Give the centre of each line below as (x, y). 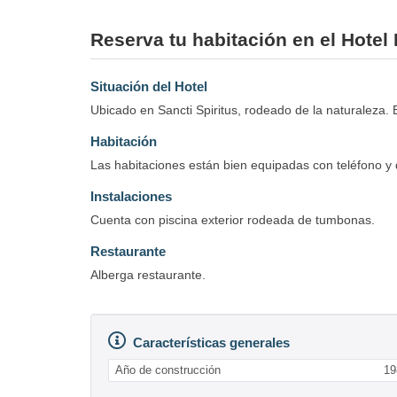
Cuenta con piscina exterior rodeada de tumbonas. (233, 219)
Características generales (211, 342)
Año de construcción (168, 370)
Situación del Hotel (149, 86)
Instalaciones (131, 196)
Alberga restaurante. (148, 274)
